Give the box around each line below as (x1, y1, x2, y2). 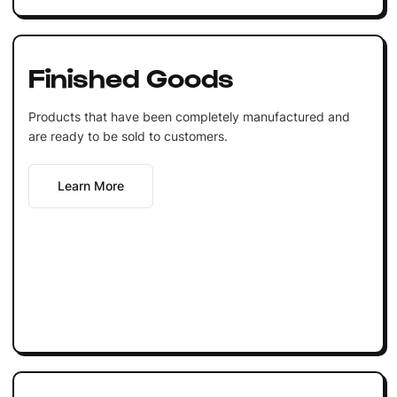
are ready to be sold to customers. (27, 128, 228, 144)
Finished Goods (27, 59, 234, 92)
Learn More (57, 177, 124, 193)
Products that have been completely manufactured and (27, 108, 350, 124)
